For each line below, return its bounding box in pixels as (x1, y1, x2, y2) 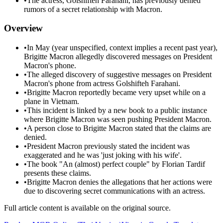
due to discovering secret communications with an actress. (24, 187, 205, 196)
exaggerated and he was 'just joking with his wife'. (24, 151, 182, 160)
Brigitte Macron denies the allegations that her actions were (27, 178, 212, 187)
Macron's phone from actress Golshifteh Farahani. (24, 79, 180, 88)
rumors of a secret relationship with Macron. (24, 4, 162, 13)
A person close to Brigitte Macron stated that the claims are (27, 124, 211, 133)
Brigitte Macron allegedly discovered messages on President (24, 52, 212, 61)
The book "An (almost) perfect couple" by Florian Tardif (27, 160, 205, 169)
